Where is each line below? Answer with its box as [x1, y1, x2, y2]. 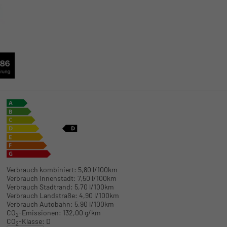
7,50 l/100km [77, 174, 117, 183]
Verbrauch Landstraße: [6, 191, 78, 200]
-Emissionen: [18, 208, 61, 217]
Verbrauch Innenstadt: [6, 174, 76, 183]
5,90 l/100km [74, 200, 114, 209]
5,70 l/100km [74, 182, 114, 192]
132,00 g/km [62, 208, 101, 217]
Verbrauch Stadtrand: [6, 182, 73, 192]
